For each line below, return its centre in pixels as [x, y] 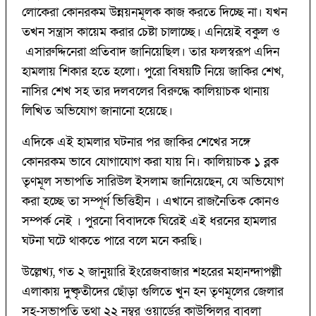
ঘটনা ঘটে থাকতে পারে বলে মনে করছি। [114, 241]
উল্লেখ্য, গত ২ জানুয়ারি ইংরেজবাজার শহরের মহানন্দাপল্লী [152, 272]
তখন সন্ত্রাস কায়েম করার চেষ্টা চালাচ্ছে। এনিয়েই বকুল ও [151, 32]
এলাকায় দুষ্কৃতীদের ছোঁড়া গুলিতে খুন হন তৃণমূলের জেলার [153, 292]
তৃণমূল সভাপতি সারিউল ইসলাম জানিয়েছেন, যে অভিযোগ [153, 182]
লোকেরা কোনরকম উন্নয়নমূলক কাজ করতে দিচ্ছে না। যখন [154, 13]
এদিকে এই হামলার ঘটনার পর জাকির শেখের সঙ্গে [136, 142]
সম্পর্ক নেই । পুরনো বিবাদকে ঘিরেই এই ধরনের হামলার [149, 221]
